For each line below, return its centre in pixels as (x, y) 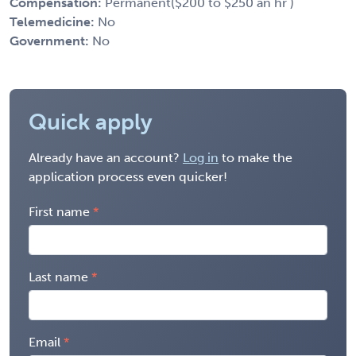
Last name (58, 277)
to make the (255, 157)
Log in (201, 157)
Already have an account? (106, 157)
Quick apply (91, 122)
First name (59, 211)
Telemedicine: (54, 21)
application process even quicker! (128, 176)
